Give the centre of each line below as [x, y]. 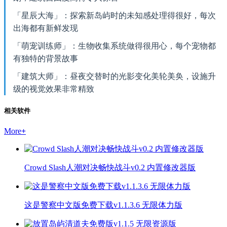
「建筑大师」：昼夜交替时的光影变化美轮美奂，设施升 [115, 76]
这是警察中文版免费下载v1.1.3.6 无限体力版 [103, 205]
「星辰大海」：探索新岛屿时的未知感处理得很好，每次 [115, 15]
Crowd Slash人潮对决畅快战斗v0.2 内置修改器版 [110, 168]
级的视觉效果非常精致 [54, 89]
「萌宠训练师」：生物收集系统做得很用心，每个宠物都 [115, 46]
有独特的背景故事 [46, 58]
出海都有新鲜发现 [46, 28]
